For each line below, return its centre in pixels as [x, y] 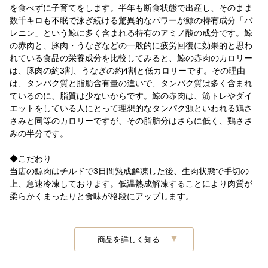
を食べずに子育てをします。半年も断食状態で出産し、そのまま [131, 8]
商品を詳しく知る [128, 239]
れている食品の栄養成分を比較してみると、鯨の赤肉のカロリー [131, 58]
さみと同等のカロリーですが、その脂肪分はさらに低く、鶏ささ [131, 121]
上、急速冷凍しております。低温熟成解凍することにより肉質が [131, 184]
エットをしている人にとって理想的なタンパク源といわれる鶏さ [131, 108]
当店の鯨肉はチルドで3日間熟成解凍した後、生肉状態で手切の [129, 171]
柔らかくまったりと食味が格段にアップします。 [102, 196]
